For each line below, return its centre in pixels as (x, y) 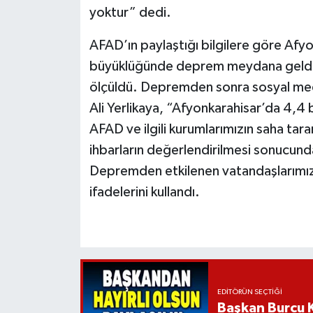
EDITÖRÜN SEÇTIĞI (249, 292)
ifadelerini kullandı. (144, 192)
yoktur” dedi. (130, 13)
